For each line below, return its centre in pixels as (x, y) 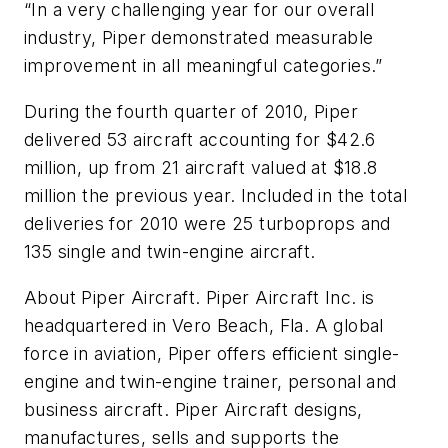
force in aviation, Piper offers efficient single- (212, 353)
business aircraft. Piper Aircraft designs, (193, 409)
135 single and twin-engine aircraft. (170, 251)
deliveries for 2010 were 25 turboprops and (207, 223)
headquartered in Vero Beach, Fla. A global (204, 325)
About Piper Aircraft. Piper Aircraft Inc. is (199, 297)
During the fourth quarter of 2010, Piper (191, 111)
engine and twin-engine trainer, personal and (210, 381)
